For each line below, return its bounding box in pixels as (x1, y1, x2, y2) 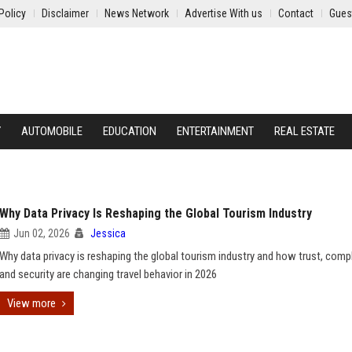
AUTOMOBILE (21, 124, 82, 138)
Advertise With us (185, 7, 262, 20)
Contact (278, 7, 313, 20)
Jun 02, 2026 (13, 227, 70, 240)
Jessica (90, 227, 126, 240)
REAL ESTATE (274, 124, 335, 138)
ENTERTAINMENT (177, 124, 254, 138)
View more (7, 296, 56, 310)
